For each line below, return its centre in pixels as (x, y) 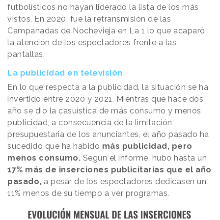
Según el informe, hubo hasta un (145, 158)
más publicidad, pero (146, 146)
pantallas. (27, 54)
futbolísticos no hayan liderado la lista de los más (103, 7)
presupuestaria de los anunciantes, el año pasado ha (108, 134)
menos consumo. (45, 158)
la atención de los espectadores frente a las (92, 42)
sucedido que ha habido (54, 146)
